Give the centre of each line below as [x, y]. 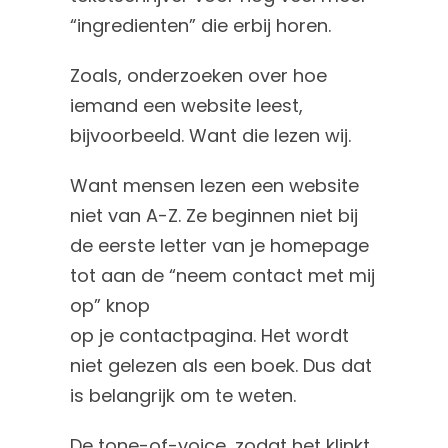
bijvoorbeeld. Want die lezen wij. [211, 136]
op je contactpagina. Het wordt [210, 336]
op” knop [110, 306]
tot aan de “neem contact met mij [223, 276]
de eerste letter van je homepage [220, 246]
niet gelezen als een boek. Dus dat [221, 366]
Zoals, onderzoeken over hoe [199, 76]
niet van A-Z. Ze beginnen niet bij [214, 216]
